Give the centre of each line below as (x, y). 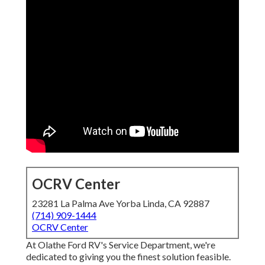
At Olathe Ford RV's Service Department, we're (121, 245)
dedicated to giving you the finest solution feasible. (128, 257)
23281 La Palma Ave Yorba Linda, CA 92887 (121, 203)
